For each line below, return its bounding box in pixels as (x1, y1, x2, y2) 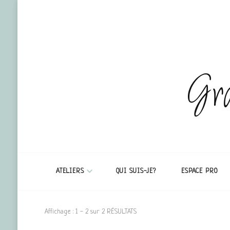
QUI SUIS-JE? (116, 168, 156, 175)
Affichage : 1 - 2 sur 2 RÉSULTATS (44, 208, 137, 216)
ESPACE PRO (181, 168, 218, 175)
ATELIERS (55, 168, 84, 175)
